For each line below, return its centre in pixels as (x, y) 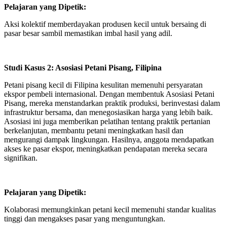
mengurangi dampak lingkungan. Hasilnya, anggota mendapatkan (109, 140)
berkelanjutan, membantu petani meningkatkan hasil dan (94, 130)
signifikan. (22, 158)
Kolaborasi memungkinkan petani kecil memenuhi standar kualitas (110, 210)
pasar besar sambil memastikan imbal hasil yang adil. (89, 33)
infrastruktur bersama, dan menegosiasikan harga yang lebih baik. (108, 112)
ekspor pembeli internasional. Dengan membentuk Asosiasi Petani (109, 94)
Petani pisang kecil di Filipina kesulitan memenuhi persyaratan (103, 85)
